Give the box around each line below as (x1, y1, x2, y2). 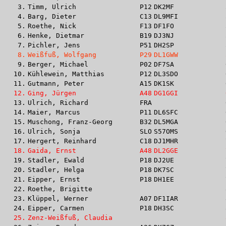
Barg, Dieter (28, 12, 76, 20)
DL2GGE (154, 146, 178, 154)
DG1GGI (154, 89, 178, 97)
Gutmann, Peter (28, 79, 84, 87)
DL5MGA (154, 118, 178, 126)
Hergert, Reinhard (28, 137, 96, 145)
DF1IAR (154, 194, 178, 202)
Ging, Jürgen (28, 89, 76, 97)
